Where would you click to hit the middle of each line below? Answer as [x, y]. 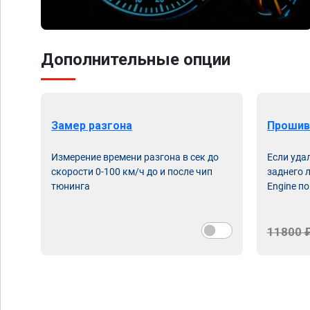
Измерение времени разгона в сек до [135, 157]
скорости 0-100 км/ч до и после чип [132, 172]
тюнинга [71, 186]
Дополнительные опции [136, 60]
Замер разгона [92, 126]
